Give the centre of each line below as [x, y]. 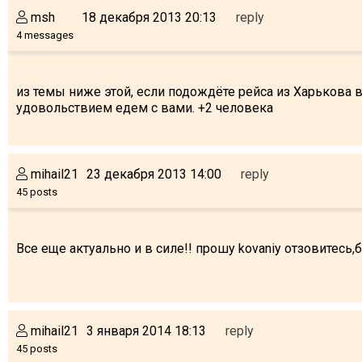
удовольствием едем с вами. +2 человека [145, 107]
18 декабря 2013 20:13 [149, 17]
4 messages [45, 35]
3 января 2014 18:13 [146, 330]
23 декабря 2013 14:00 [154, 174]
